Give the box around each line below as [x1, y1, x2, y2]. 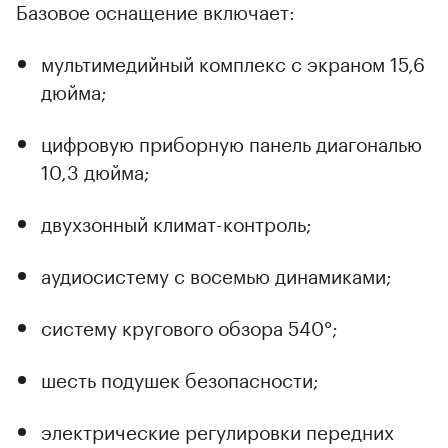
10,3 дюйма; [41, 154, 150, 185]
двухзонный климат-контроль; [41, 206, 312, 237]
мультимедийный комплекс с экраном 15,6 [41, 46, 425, 77]
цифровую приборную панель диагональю [41, 126, 422, 157]
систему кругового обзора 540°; [41, 310, 338, 341]
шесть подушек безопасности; [41, 362, 319, 393]
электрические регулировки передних [41, 414, 394, 445]
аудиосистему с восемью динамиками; [41, 258, 392, 289]
